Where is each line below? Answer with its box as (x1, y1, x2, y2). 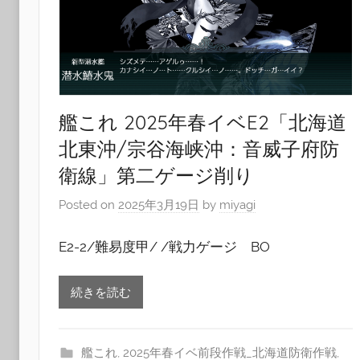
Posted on (59, 198, 118, 213)
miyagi (219, 198, 256, 213)
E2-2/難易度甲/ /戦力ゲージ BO (59, 238, 270, 255)
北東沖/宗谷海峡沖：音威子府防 (59, 136, 339, 161)
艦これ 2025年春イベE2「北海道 (59, 109, 346, 134)
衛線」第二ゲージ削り (59, 162, 254, 187)
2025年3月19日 (118, 198, 199, 213)
